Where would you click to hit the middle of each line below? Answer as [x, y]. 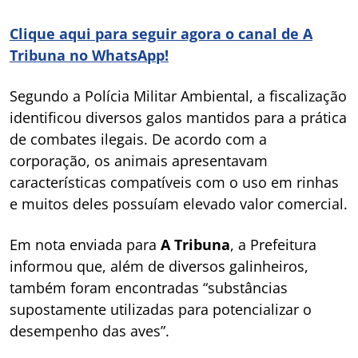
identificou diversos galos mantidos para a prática [178, 117]
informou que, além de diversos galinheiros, [159, 266]
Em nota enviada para [85, 244]
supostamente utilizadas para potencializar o [161, 309]
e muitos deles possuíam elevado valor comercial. [179, 203]
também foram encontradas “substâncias [149, 287]
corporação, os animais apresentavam [139, 160]
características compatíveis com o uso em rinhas [174, 182]
